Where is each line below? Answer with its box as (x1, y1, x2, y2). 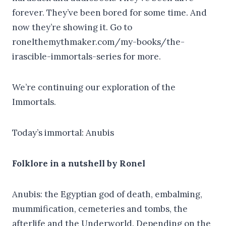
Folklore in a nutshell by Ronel (12, 157, 145, 169)
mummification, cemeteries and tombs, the (12, 203, 188, 214)
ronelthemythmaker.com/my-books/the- (12, 36, 185, 47)
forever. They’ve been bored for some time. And (12, 7, 207, 18)
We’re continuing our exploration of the (12, 81, 176, 93)
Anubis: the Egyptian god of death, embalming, (12, 188, 202, 200)
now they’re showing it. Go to (12, 21, 132, 33)
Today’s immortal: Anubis (12, 127, 114, 138)
